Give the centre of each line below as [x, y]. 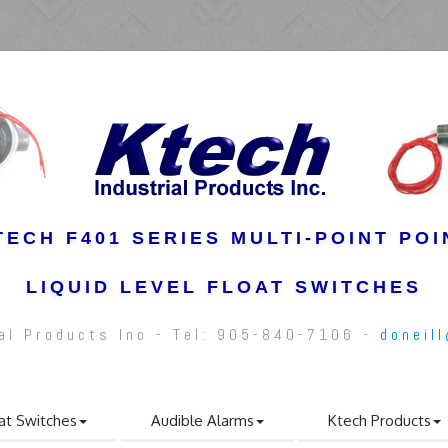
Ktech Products [379, 420]
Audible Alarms [202, 420]
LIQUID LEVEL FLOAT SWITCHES [224, 287]
